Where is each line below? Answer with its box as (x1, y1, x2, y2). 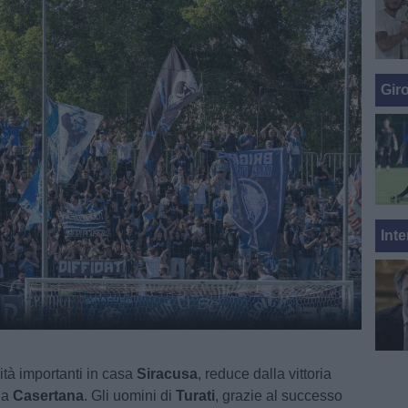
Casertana (13, 388, 85, 403)
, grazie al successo (215, 388, 343, 403)
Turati (176, 388, 216, 403)
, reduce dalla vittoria (198, 366, 332, 382)
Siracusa (137, 366, 199, 382)
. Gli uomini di (84, 388, 177, 403)
